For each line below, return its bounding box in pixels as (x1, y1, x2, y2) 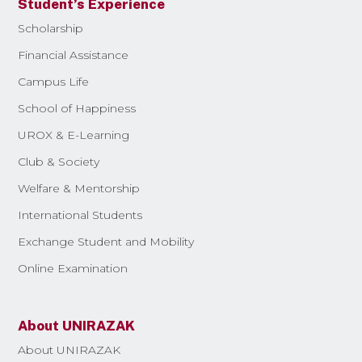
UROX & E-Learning (18, 127, 130, 142)
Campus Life (18, 74, 90, 89)
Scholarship (18, 20, 84, 36)
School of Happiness (18, 100, 137, 116)
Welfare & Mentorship (18, 180, 141, 196)
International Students (18, 207, 143, 222)
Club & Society (18, 154, 100, 169)
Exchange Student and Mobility (18, 234, 195, 249)
